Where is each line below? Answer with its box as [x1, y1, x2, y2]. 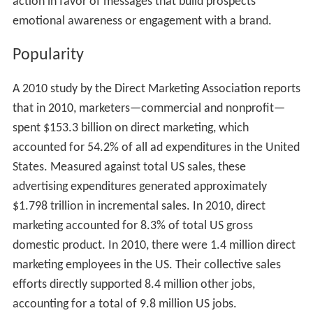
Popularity [12, 47, 84, 64]
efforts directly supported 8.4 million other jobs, [12, 277, 255, 291]
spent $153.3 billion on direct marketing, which [12, 121, 249, 135]
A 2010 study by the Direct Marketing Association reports [12, 82, 300, 96]
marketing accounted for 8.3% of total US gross [12, 219, 253, 233]
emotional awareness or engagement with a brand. [12, 15, 272, 29]
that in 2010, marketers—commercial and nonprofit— [12, 101, 285, 115]
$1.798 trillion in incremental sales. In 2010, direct [12, 199, 265, 213]
